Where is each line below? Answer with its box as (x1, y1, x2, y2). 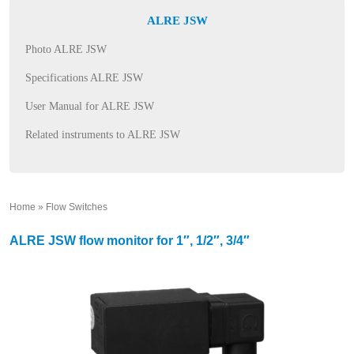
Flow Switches (46, 201, 107, 213)
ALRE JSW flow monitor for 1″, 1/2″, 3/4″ (9, 234, 250, 247)
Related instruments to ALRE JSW (25, 129, 180, 141)
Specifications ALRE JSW (25, 72, 143, 84)
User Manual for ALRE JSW (25, 100, 154, 112)
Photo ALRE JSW (25, 43, 107, 55)
